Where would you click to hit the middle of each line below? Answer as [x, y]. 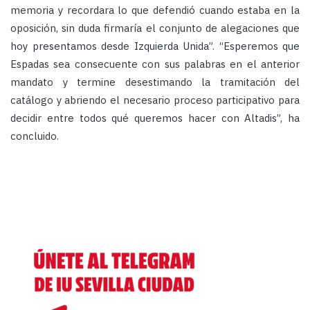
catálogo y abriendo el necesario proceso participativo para [155, 100]
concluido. [35, 136]
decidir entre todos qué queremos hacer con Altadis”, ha [155, 118]
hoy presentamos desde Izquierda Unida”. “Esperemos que [155, 46]
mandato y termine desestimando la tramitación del [155, 82]
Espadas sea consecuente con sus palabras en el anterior [155, 64]
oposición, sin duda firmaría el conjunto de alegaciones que [155, 28]
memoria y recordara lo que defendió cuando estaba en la [155, 10]
